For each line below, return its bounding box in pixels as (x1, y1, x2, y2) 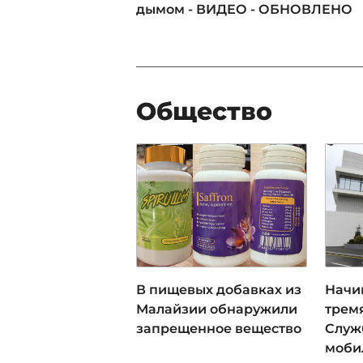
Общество (136, 96, 272, 127)
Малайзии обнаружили (136, 301, 297, 318)
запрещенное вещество (136, 321, 301, 337)
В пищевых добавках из (136, 282, 301, 298)
